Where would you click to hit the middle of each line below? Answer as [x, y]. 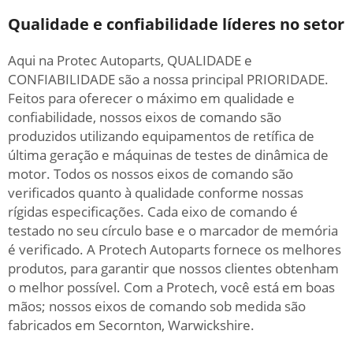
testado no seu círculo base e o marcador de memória [173, 230]
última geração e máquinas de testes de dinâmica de [168, 155]
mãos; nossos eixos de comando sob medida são [157, 306]
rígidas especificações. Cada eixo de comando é [153, 212]
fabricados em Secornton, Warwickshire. [131, 325]
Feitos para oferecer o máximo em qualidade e [151, 98]
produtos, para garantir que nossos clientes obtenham [173, 268]
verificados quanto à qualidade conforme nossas [156, 193]
